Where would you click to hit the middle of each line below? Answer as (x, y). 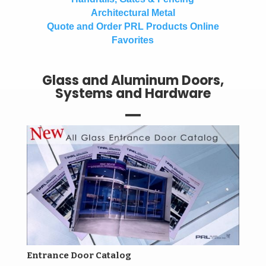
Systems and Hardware (133, 94)
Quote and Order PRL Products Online (133, 26)
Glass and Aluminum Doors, (133, 80)
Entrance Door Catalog (79, 255)
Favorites (133, 40)
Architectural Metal (133, 13)
